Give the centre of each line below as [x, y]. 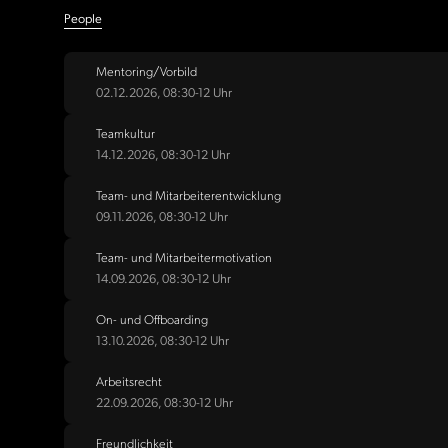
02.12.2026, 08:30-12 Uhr [164, 93]
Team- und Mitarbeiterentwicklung [188, 196]
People [83, 19]
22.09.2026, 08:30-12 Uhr [164, 403]
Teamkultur [125, 134]
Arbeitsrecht [129, 382]
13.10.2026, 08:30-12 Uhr [162, 341]
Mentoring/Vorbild [146, 72]
